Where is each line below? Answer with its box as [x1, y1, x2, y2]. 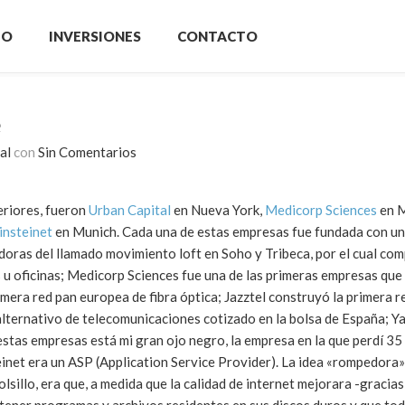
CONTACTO [177, 28, 258, 44]
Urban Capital [89, 202, 171, 218]
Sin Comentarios [38, 144, 137, 160]
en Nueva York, [171, 202, 265, 218]
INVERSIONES [49, 28, 141, 44]
